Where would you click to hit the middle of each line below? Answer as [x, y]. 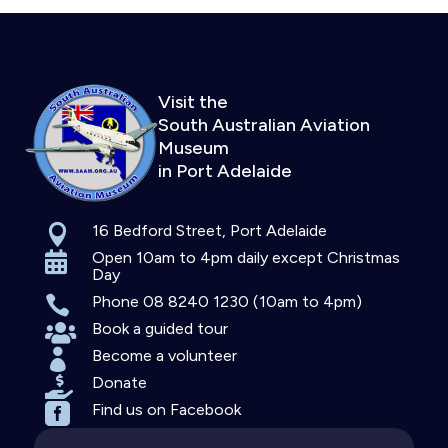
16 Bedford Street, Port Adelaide [210, 231]
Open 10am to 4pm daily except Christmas [246, 258]
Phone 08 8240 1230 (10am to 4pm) [227, 302]
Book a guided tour [160, 329]
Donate [120, 383]
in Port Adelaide [224, 171]
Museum [193, 148]
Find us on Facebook [167, 410]
